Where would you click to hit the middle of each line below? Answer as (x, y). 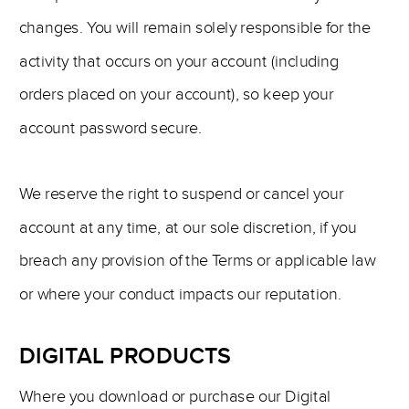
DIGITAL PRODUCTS (129, 356)
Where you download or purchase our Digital (175, 396)
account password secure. (111, 128)
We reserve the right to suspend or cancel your (182, 194)
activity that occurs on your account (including (179, 62)
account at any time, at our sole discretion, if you (188, 228)
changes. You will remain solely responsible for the (195, 28)
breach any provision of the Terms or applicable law (198, 261)
